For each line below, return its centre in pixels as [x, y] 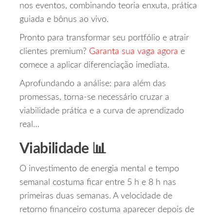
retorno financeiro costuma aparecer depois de [107, 210]
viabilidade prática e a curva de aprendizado [102, 111]
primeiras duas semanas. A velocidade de [96, 196]
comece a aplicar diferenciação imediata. [94, 65]
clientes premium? [54, 52]
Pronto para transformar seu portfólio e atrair [104, 38]
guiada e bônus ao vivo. [64, 20]
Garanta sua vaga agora [134, 52]
